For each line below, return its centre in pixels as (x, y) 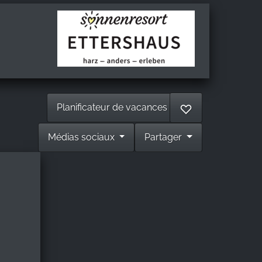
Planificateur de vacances (112, 107)
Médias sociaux (82, 137)
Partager (165, 137)
